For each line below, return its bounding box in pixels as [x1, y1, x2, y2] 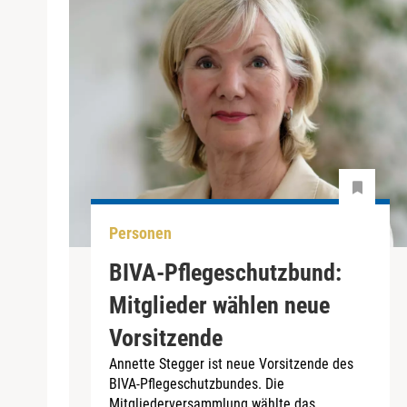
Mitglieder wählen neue [109, 291, 330, 319]
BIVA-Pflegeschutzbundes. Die [109, 374, 284, 392]
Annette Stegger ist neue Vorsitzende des [109, 354, 353, 372]
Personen [109, 223, 172, 243]
